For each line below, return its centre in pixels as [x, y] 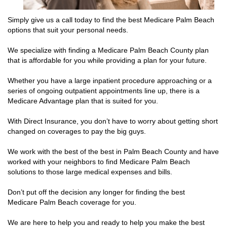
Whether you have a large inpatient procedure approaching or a [110, 80]
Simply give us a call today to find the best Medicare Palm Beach [111, 20]
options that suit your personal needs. [69, 30]
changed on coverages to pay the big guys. [78, 131]
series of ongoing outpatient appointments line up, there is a [104, 90]
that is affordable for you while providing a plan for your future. [108, 60]
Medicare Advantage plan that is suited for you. [84, 101]
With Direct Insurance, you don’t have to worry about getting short [113, 121]
